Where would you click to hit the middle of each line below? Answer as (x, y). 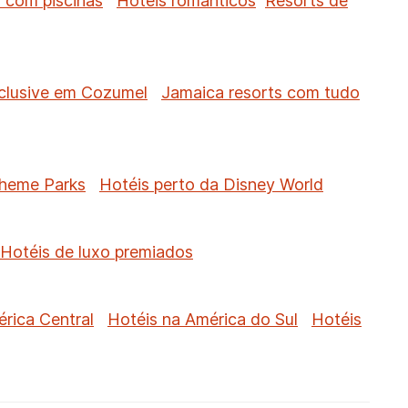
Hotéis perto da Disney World (211, 184)
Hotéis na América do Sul (203, 319)
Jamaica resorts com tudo (260, 92)
